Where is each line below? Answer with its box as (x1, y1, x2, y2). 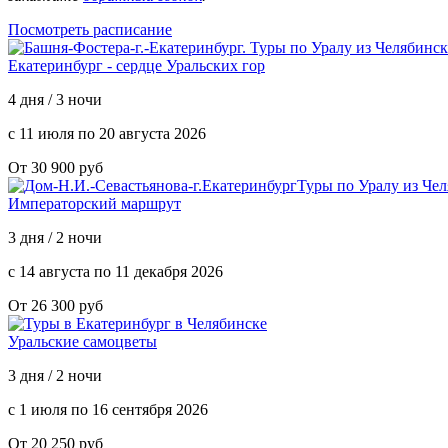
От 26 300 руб (8, 296, 103, 314)
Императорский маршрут (8, 194, 181, 212)
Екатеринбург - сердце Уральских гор (8, 56, 265, 74)
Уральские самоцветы (8, 332, 157, 350)
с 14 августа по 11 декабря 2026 (8, 262, 223, 280)
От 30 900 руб (8, 158, 103, 176)
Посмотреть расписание (8, 20, 172, 38)
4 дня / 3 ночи (8, 90, 102, 108)
